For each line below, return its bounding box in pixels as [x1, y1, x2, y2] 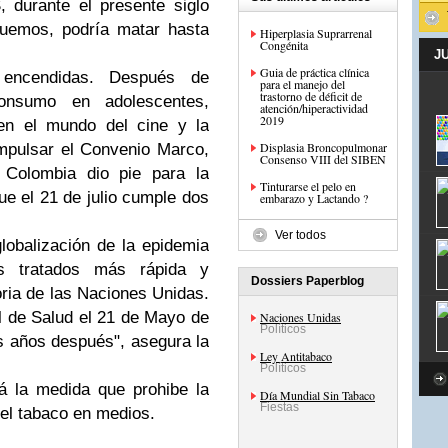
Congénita [260, 37, 308, 53]
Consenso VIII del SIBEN [260, 151, 386, 167]
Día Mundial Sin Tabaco [260, 387, 375, 403]
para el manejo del [260, 76, 345, 92]
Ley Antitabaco [260, 348, 332, 364]
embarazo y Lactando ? [260, 190, 368, 206]
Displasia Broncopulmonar [260, 139, 387, 155]
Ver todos [275, 228, 326, 242]
